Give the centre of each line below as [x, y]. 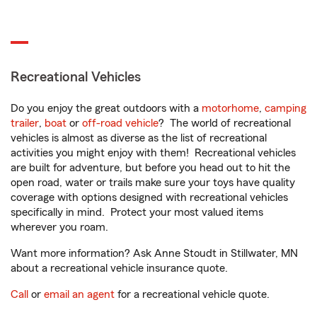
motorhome [230, 108]
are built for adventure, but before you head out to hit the [150, 168]
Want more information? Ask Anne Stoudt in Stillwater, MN [154, 253]
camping [286, 108]
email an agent [79, 294]
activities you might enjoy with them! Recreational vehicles [153, 153]
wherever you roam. [59, 227]
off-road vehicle [120, 123]
